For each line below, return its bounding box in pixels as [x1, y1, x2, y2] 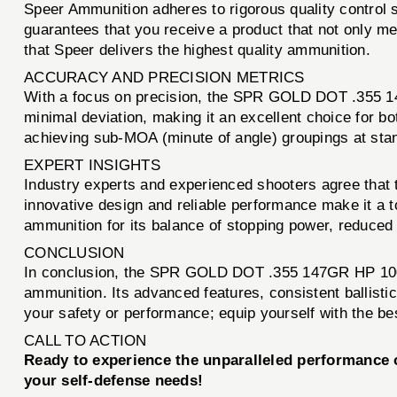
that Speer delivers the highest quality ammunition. [24, 42, 370, 59]
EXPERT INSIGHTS [24, 157, 160, 175]
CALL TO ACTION [24, 332, 147, 350]
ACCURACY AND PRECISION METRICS [24, 69, 305, 87]
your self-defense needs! [24, 372, 204, 390]
